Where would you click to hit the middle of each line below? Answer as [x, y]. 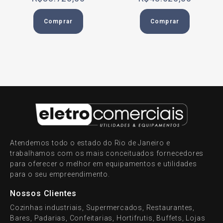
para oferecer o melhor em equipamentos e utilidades [105, 164]
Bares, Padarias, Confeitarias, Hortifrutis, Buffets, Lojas [108, 218]
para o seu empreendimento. [60, 174]
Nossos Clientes [43, 193]
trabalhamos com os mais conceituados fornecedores [107, 153]
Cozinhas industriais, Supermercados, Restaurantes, [102, 207]
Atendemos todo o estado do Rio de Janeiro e [90, 143]
